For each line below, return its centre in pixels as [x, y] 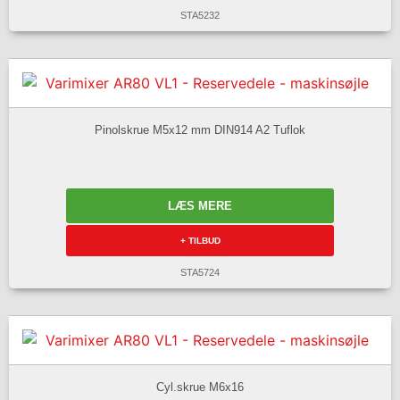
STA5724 [200, 273]
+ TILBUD [200, 241]
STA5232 [200, 16]
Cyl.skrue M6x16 [200, 387]
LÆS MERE [200, 206]
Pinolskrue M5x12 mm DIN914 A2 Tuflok [200, 129]
